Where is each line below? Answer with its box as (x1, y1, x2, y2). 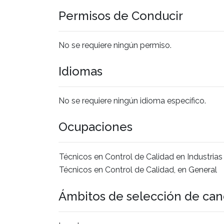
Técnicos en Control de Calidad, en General (59, 164, 217, 174)
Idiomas (58, 63, 102, 78)
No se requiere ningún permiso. (58, 40, 171, 50)
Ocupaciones (58, 119, 132, 134)
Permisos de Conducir (58, 8, 183, 23)
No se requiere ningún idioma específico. (58, 95, 206, 105)
